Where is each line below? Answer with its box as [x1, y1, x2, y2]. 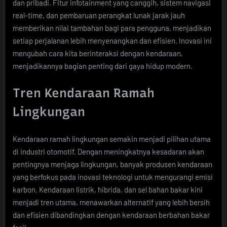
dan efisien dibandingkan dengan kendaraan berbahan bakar [13, 210, 210, 219]
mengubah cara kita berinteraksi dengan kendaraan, [13, 48, 183, 58]
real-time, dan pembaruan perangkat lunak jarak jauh [13, 10, 185, 20]
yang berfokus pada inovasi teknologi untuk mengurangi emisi [13, 172, 213, 181]
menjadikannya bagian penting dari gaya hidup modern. [13, 61, 193, 70]
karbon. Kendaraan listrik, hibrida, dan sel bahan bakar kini [13, 184, 203, 194]
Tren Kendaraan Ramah [13, 85, 155, 101]
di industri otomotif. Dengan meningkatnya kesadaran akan [13, 146, 204, 156]
